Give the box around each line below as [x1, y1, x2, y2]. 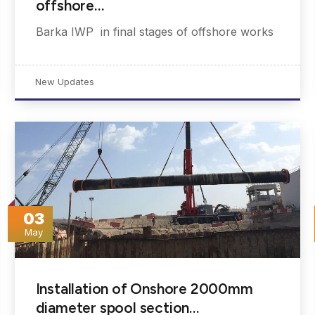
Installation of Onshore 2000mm [35, 280, 253, 298]
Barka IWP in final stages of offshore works [35, 24, 274, 39]
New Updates [34, 75, 94, 87]
